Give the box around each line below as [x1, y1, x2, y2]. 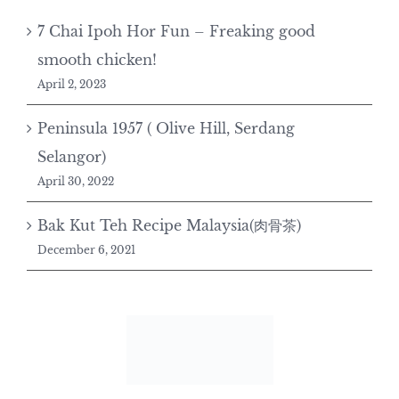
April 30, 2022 [37, 175, 114, 189]
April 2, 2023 [37, 77, 106, 92]
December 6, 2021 [37, 243, 135, 257]
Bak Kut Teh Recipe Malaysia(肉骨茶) [37, 216, 301, 235]
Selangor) [37, 148, 106, 167]
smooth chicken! [37, 51, 157, 69]
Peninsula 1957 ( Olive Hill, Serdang [37, 119, 295, 138]
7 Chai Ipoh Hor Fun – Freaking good [37, 22, 315, 41]
